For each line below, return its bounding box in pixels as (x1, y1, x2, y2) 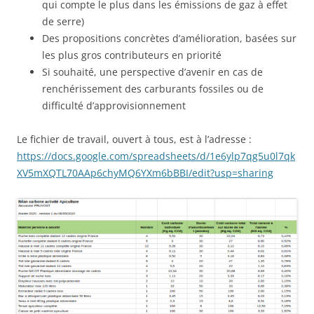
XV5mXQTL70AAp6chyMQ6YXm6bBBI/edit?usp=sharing (17, 166, 273, 179)
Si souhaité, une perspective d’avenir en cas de (42, 65, 263, 78)
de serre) (42, 15, 84, 28)
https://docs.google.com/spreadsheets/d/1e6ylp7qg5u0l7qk (17, 149, 295, 163)
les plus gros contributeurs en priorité (42, 48, 221, 62)
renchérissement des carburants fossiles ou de (42, 82, 264, 95)
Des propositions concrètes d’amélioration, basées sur (42, 32, 296, 45)
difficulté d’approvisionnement (42, 99, 186, 112)
